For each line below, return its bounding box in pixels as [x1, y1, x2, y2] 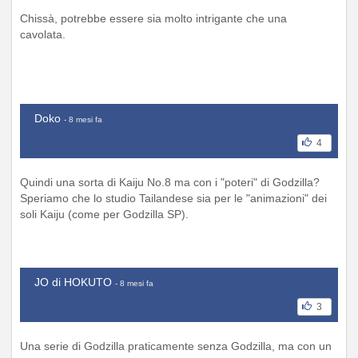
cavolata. [20, 27, 66, 41]
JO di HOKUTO [34, 275, 112, 288]
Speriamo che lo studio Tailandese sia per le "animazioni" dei [20, 191, 327, 205]
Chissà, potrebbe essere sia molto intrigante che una [20, 11, 287, 25]
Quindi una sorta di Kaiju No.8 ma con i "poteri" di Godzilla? [20, 175, 320, 189]
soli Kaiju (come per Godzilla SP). [20, 207, 189, 221]
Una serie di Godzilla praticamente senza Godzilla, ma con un [20, 339, 332, 352]
